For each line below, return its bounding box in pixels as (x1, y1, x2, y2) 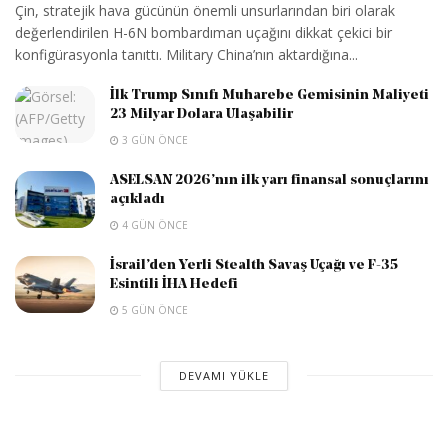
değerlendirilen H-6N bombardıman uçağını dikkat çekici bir (15, 22, 392, 42)
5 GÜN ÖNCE (119, 302, 188, 317)
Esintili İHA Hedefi (110, 276, 238, 292)
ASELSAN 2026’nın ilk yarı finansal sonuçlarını (110, 172, 429, 188)
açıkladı (110, 191, 165, 207)
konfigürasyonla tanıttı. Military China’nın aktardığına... (15, 44, 358, 64)
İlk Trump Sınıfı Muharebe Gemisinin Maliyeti (110, 87, 429, 103)
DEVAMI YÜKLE (179, 367, 269, 383)
